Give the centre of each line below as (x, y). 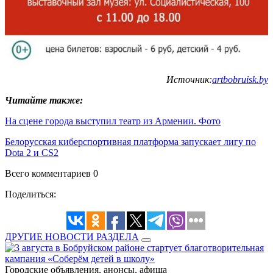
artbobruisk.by (240, 79)
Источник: (189, 79)
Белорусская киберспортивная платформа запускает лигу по (130, 141)
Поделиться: (30, 194)
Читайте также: (44, 100)
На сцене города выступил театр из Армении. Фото (113, 121)
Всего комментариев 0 (51, 173)
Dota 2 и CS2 (32, 152)
